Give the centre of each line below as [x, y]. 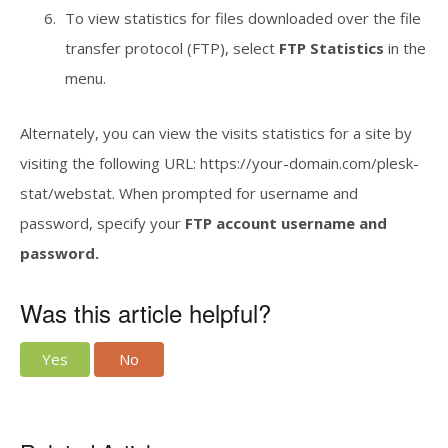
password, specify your [102, 223]
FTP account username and [286, 223]
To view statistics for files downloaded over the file [243, 18]
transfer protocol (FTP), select [172, 48]
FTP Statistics [333, 48]
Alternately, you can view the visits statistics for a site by [216, 133]
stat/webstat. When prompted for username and [189, 193]
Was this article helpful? [145, 312]
